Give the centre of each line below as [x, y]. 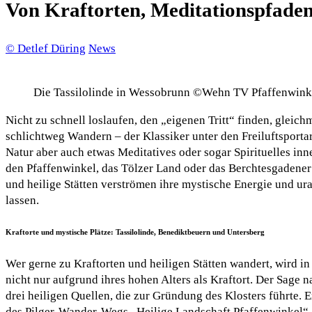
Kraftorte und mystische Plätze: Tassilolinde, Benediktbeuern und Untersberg [135, 232]
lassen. [22, 201]
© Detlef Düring [46, 49]
